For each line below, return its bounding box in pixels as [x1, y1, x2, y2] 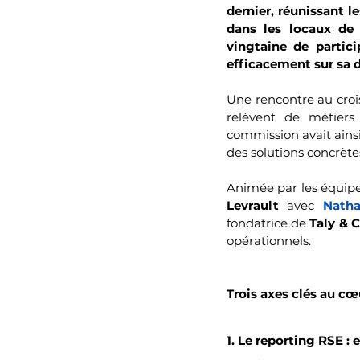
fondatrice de [227, 215, 310, 231]
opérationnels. [227, 232, 311, 248]
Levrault [227, 197, 279, 213]
